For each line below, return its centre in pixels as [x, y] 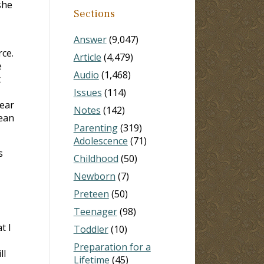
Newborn [94, 176]
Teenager [95, 211]
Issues [88, 92]
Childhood [96, 158]
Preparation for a [112, 247]
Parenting [95, 128]
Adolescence [100, 141]
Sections [94, 14]
